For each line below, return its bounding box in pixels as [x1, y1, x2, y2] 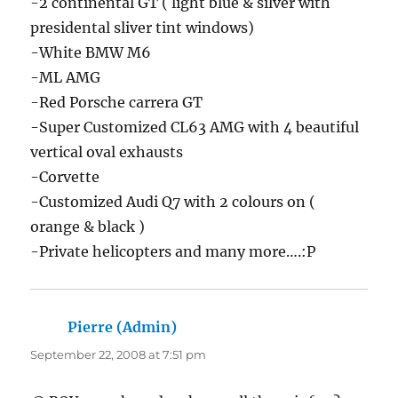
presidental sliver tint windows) [30, 18, 255, 36]
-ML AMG [30, 68, 101, 86]
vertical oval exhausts [30, 142, 184, 161]
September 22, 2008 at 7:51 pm [30, 346, 207, 362]
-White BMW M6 [30, 43, 152, 61]
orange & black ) [30, 217, 146, 235]
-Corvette [30, 167, 100, 186]
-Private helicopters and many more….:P [30, 242, 316, 260]
